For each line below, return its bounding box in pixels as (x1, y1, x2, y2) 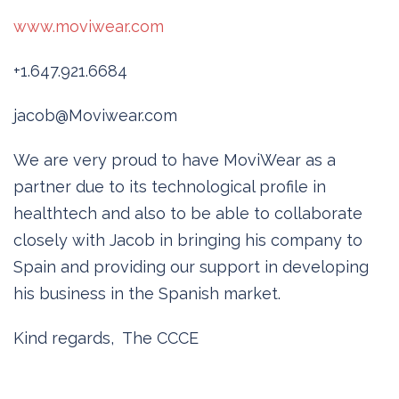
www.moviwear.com (13, 16, 164, 36)
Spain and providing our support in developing (13, 256, 369, 276)
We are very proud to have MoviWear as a (13, 150, 336, 169)
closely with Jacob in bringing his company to (13, 230, 362, 249)
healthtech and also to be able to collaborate (13, 203, 362, 223)
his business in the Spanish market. (13, 283, 281, 303)
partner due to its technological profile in (13, 176, 326, 196)
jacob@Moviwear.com (13, 105, 177, 125)
